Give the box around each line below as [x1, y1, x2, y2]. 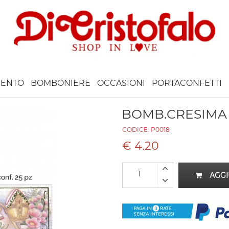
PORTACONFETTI [152, 78, 222, 88]
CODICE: [122, 126, 151, 133]
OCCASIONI [97, 78, 145, 88]
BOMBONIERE [31, 78, 90, 88]
